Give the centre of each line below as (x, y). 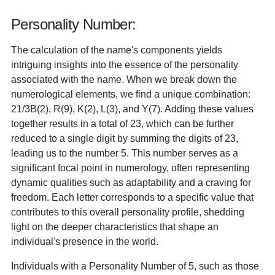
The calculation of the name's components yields (117, 50)
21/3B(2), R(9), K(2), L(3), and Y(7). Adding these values (132, 109)
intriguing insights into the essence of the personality (125, 64)
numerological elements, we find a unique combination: (131, 94)
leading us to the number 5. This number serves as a (125, 153)
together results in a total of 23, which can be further (122, 123)
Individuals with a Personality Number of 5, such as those (135, 266)
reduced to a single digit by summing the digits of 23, (125, 138)
